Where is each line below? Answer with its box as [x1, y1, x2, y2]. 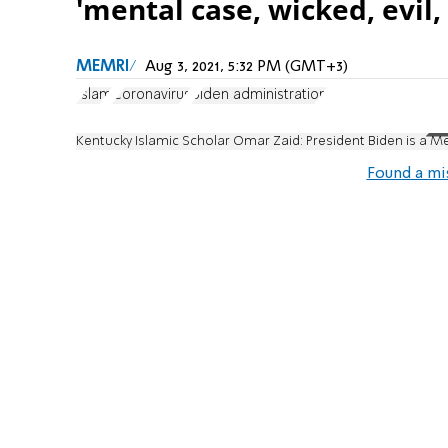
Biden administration [191, 88, 327, 103]
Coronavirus [112, 88, 191, 103]
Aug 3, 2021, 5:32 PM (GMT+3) [145, 58, 348, 75]
